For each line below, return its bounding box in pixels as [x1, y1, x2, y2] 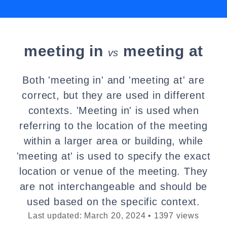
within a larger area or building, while [23, 135, 204, 146]
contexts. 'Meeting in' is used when [28, 105, 199, 116]
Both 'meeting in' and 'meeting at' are [22, 74, 205, 86]
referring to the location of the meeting [19, 120, 208, 131]
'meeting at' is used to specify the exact [16, 150, 211, 162]
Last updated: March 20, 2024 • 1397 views [28, 211, 199, 220]
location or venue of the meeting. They [19, 166, 208, 177]
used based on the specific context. [27, 196, 200, 207]
